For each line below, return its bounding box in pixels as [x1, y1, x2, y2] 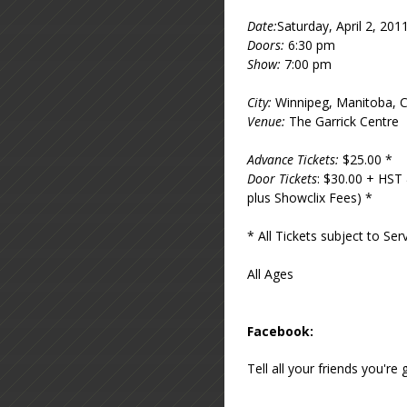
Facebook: [247, 322, 313, 340]
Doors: [247, 35, 288, 54]
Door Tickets [247, 169, 317, 187]
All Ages [247, 264, 293, 283]
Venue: [247, 112, 285, 130]
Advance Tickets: [247, 150, 339, 168]
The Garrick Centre [285, 112, 399, 130]
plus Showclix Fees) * [247, 188, 372, 206]
